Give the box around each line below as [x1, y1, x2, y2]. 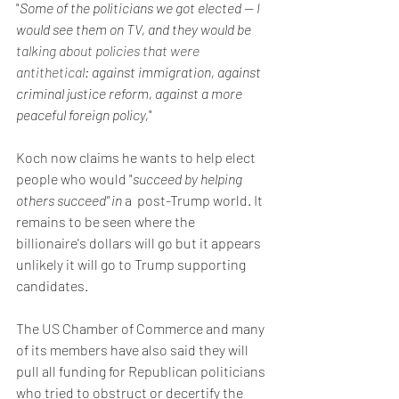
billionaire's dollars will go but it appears [16, 234, 264, 251]
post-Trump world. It [137, 191, 265, 208]
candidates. [16, 277, 91, 294]
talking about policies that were [16, 42, 202, 59]
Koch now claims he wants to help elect [16, 149, 258, 166]
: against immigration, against [85, 63, 264, 80]
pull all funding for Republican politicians [16, 362, 268, 379]
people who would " [16, 170, 133, 187]
